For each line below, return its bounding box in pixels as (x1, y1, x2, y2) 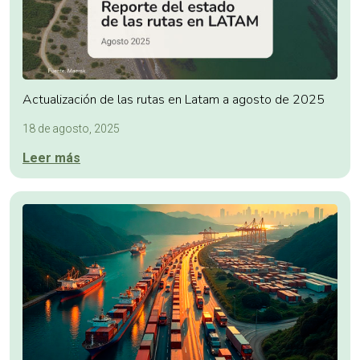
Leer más (22, 149, 80, 166)
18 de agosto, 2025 (22, 121, 120, 135)
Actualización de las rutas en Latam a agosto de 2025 (22, 90, 325, 108)
